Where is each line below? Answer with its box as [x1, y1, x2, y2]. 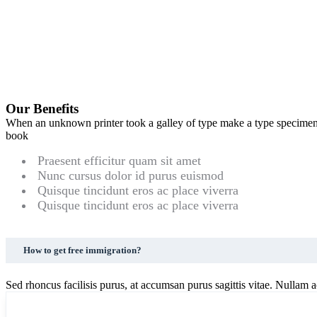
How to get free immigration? [23, 245, 142, 256]
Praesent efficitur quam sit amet [38, 154, 201, 168]
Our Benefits [6, 101, 79, 117]
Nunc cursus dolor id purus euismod [38, 168, 224, 183]
